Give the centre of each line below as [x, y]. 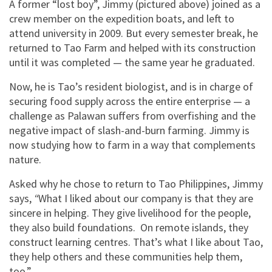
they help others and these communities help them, [126, 257]
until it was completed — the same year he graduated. [133, 63]
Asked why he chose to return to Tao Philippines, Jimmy [136, 184]
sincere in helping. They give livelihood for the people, [130, 213]
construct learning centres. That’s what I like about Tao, [136, 242]
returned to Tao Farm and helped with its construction [132, 48]
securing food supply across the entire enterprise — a [130, 101]
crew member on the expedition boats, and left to [122, 19]
